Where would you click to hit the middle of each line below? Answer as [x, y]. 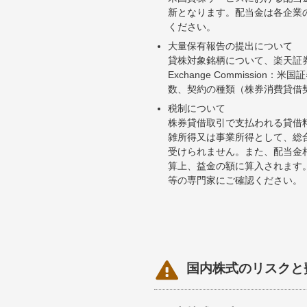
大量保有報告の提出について [230, 46]
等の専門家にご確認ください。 [235, 180]
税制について [197, 108]
